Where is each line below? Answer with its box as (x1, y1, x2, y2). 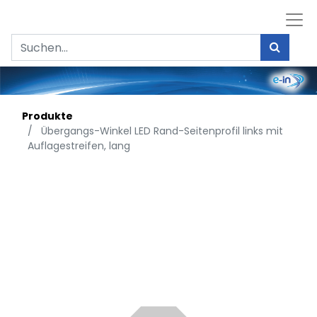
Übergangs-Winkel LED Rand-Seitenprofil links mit (41, 124, 283, 139)
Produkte (22, 109, 73, 124)
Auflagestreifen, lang (28, 139, 130, 154)
